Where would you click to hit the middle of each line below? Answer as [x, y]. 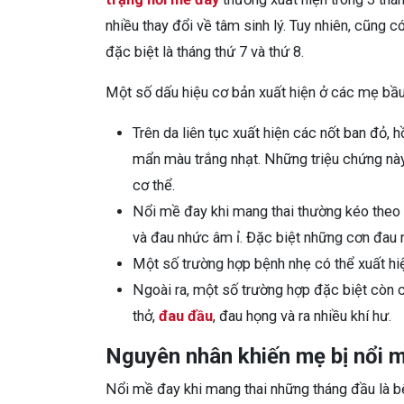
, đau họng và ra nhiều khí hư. [302, 316]
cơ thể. [154, 185]
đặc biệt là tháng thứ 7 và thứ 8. [205, 51]
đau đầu [186, 316]
